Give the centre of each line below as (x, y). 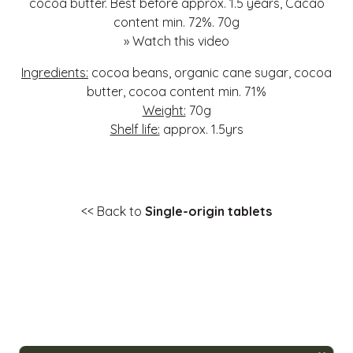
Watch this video (181, 41)
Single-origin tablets (208, 212)
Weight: (164, 111)
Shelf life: (135, 130)
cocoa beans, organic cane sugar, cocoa (210, 73)
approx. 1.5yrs (201, 130)
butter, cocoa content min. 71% (176, 92)
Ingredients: (55, 73)
